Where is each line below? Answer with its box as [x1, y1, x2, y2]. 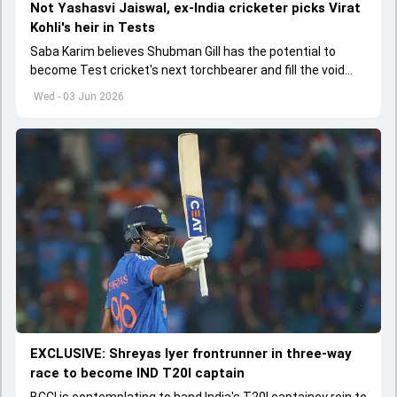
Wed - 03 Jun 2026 [34, 90, 124, 103]
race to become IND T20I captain [30, 365, 245, 382]
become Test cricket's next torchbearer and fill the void [30, 62, 345, 77]
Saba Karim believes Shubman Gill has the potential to [30, 43, 336, 58]
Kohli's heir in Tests [30, 19, 155, 35]
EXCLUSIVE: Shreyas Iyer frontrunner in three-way [30, 346, 352, 362]
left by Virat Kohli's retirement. [30, 81, 202, 96]
